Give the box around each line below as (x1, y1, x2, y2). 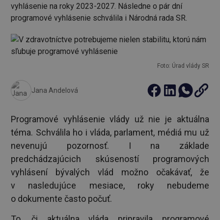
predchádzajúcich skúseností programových (11, 154, 209, 164)
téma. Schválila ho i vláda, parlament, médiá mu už (11, 127, 209, 137)
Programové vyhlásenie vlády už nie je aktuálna (11, 114, 209, 124)
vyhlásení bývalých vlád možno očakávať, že (11, 167, 209, 177)
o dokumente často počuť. (11, 193, 112, 204)
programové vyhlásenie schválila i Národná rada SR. (11, 13, 188, 23)
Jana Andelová (31, 86, 79, 94)
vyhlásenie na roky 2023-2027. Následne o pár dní (11, 1, 183, 11)
